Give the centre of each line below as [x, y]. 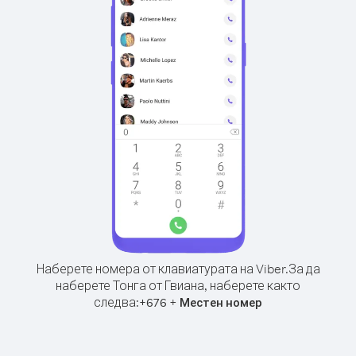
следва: [116, 302]
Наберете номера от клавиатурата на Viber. [162, 269]
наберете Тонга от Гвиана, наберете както [178, 285]
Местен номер [221, 302]
